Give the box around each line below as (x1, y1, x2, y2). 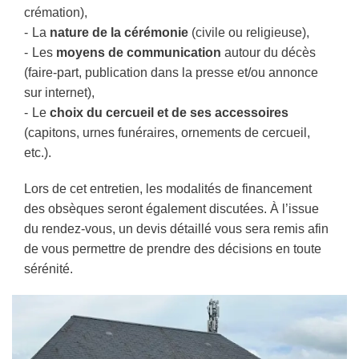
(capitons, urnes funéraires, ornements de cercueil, (24, 125, 310, 139)
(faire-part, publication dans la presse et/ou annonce (24, 65, 318, 79)
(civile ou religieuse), (188, 25, 309, 39)
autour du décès (221, 45, 316, 59)
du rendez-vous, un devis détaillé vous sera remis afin (24, 221, 329, 236)
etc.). (24, 145, 51, 159)
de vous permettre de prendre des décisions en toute (24, 241, 321, 256)
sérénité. (24, 261, 73, 276)
